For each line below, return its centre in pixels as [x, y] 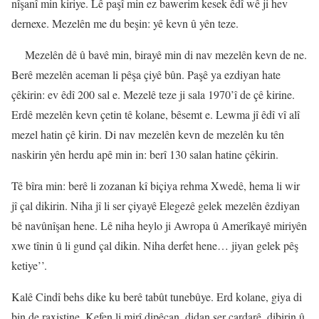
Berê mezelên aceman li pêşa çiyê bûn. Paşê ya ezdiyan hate [146, 75]
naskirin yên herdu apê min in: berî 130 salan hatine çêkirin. [145, 155]
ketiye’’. [29, 266]
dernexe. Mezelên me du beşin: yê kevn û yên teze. [125, 23]
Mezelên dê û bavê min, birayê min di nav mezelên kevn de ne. [166, 55]
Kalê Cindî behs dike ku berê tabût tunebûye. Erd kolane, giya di [157, 297]
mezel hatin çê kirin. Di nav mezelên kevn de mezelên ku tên [148, 135]
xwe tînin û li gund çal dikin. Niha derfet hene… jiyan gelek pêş [155, 246]
